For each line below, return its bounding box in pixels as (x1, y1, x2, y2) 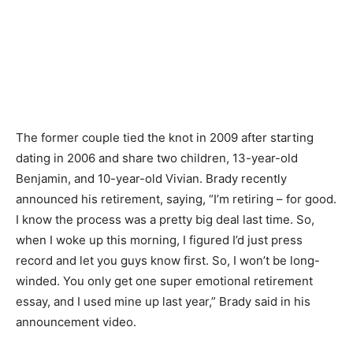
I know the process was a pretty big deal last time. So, (16, 212, 314, 227)
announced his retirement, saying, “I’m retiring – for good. (16, 191, 336, 206)
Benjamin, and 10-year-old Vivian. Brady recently (16, 171, 287, 186)
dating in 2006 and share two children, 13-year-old (16, 150, 298, 165)
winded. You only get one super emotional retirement (16, 273, 313, 288)
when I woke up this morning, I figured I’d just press (16, 232, 303, 247)
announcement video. (16, 314, 136, 329)
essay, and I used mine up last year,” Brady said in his (16, 294, 310, 309)
